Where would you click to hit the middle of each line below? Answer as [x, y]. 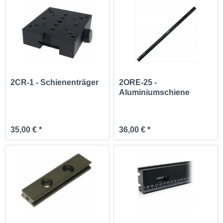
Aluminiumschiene [155, 93]
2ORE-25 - [138, 83]
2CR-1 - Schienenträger [55, 83]
